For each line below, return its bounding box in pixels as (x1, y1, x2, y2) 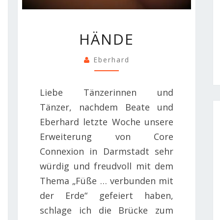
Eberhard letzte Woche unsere (40, 115, 174, 128)
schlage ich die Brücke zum (40, 204, 174, 216)
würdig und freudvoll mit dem (40, 160, 174, 172)
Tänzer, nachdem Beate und (40, 101, 174, 113)
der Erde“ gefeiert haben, (40, 189, 174, 201)
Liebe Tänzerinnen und (40, 86, 174, 98)
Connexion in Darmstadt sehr (40, 145, 174, 157)
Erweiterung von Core (40, 130, 174, 142)
